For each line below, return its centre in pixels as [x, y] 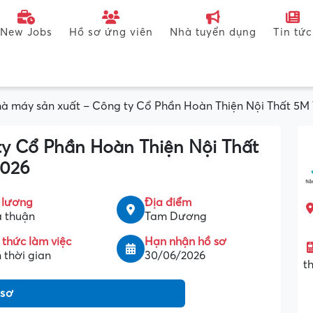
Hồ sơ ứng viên [111, 32]
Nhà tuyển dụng [213, 32]
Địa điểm [168, 203]
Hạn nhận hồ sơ [186, 242]
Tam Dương [176, 217]
